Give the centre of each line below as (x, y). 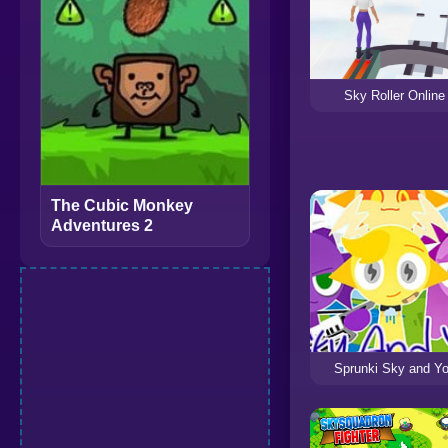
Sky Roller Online (395, 95)
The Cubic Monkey (122, 205)
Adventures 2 (102, 225)
